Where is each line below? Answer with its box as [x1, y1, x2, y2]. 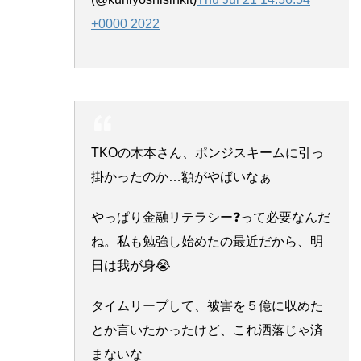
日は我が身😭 [91, 258, 171, 272]
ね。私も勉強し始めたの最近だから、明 [91, 234, 323, 248]
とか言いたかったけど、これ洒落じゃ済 [91, 322, 323, 337]
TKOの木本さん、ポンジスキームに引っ [91, 145, 324, 160]
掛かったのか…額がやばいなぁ [91, 169, 272, 184]
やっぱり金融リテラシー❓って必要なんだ [91, 210, 330, 224]
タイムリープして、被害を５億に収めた [91, 298, 323, 313]
